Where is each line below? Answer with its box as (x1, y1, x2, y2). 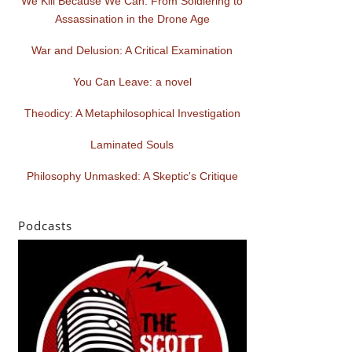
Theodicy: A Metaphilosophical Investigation (24, 107, 240, 120)
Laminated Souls (90, 138, 174, 152)
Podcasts (17, 217, 72, 233)
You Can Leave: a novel (72, 75, 192, 89)
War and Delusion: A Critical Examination (31, 44, 233, 57)
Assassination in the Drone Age (54, 13, 210, 26)
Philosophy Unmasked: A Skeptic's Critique (26, 170, 238, 183)
